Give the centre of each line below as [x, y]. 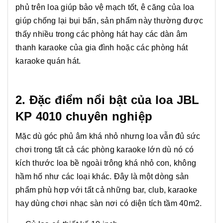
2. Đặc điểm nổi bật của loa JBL [108, 100]
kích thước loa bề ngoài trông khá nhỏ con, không [106, 163]
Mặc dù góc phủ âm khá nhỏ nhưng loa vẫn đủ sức [108, 136]
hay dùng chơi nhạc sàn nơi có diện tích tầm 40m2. [109, 204]
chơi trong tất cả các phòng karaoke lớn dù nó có [105, 150]
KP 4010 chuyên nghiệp [84, 116]
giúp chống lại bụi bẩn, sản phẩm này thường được [109, 21]
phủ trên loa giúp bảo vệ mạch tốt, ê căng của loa [105, 7]
